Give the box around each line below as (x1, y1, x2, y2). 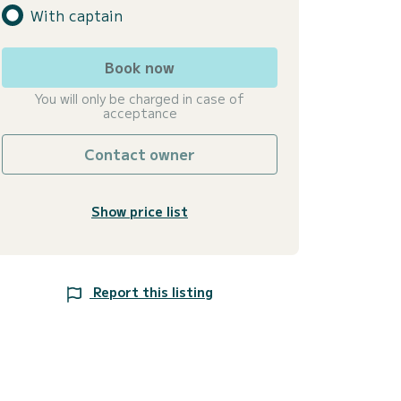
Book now (105, 56, 175, 79)
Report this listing (93, 283, 213, 302)
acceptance (102, 104, 177, 123)
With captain (30, 4, 123, 26)
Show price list (91, 202, 188, 221)
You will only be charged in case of (35, 90, 244, 108)
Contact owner (84, 143, 195, 166)
